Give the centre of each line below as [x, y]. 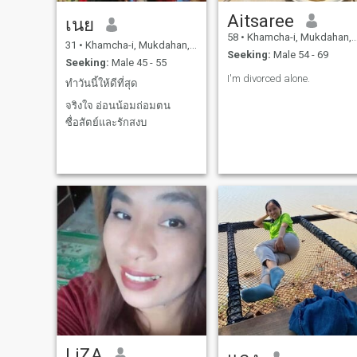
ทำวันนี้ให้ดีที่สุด [101, 83]
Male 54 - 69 [299, 55]
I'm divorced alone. [268, 79]
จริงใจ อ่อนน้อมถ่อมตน [118, 106]
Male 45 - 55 [137, 63]
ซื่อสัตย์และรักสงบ [106, 123]
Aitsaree [260, 20]
